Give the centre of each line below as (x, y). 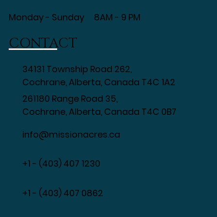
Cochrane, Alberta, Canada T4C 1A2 (99, 82)
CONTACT (43, 43)
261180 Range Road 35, (70, 98)
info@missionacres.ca (71, 134)
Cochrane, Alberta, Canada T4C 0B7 (100, 111)
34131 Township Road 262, (77, 69)
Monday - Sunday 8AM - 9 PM (78, 17)
